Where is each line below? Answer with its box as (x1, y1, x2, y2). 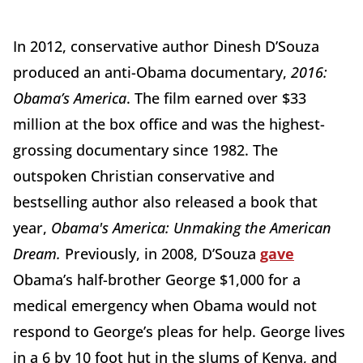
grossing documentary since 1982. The (13, 140, 278, 160)
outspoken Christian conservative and (13, 166, 275, 186)
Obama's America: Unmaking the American (51, 218, 331, 237)
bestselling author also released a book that (13, 192, 318, 211)
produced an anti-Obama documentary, (13, 62, 291, 82)
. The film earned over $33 (126, 88, 306, 108)
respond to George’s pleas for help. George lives (13, 322, 345, 341)
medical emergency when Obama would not (13, 296, 317, 315)
